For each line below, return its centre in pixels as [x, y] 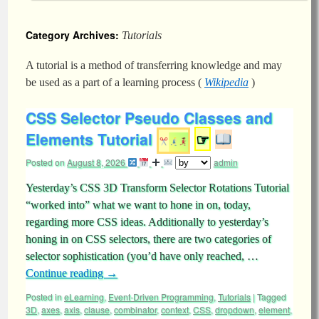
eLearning [84, 297]
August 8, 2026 [96, 162]
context [175, 309]
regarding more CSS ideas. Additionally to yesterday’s [147, 222]
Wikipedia [226, 82]
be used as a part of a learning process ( [115, 82]
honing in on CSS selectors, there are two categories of [148, 239]
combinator [135, 309]
